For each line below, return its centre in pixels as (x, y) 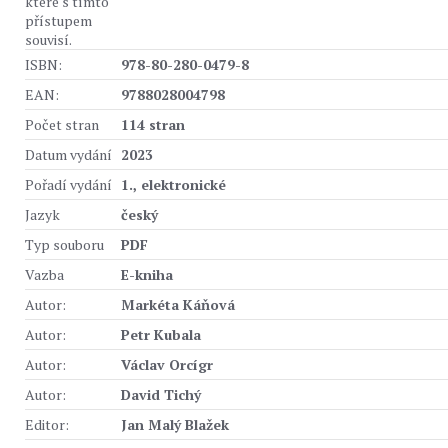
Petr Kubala (161, 334)
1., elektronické (173, 184)
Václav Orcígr (167, 364)
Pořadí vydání (68, 184)
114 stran (153, 124)
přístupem (58, 20)
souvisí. (48, 39)
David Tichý (161, 394)
